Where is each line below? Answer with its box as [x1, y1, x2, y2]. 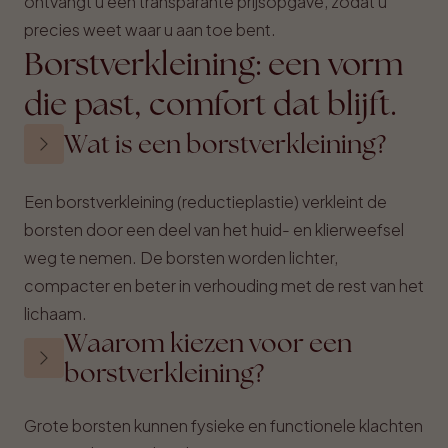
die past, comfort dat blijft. [24, 83, 397, 125]
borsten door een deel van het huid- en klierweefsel [24, 219, 404, 240]
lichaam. [24, 303, 87, 324]
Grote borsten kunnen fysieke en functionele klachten [24, 415, 423, 436]
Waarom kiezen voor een [64, 326, 352, 360]
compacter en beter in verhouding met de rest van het [24, 275, 424, 296]
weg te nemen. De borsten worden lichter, [24, 247, 338, 268]
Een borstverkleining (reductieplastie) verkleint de [24, 191, 387, 212]
